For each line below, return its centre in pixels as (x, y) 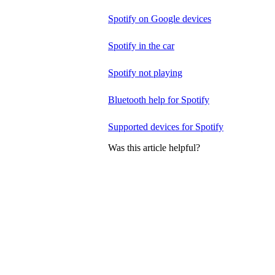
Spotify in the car (141, 45)
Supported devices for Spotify (166, 126)
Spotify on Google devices (160, 18)
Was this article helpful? (154, 147)
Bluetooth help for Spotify (159, 99)
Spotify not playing (145, 72)
